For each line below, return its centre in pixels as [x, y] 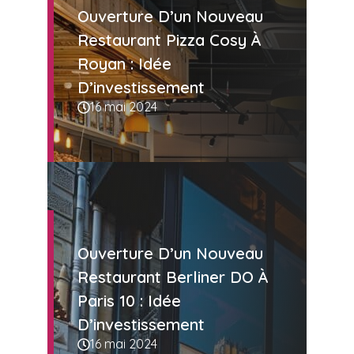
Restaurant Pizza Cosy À [169, 40]
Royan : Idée [124, 64]
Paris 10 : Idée [129, 301]
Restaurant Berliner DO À [173, 277]
